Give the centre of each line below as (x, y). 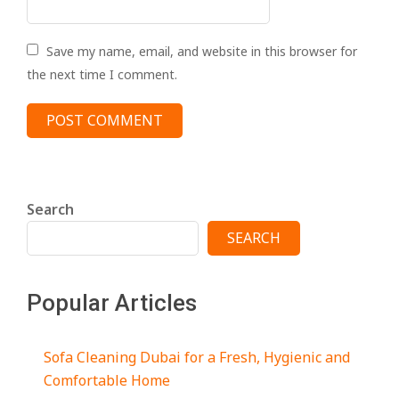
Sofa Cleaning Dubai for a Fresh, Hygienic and (197, 357)
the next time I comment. (102, 74)
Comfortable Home (107, 380)
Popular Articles (112, 303)
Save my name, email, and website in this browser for (202, 51)
